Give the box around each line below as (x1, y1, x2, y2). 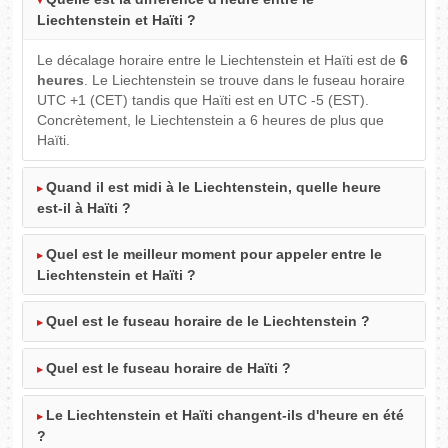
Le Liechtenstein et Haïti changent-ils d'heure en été (46, 407, 405, 424)
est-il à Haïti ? (37, 200, 132, 217)
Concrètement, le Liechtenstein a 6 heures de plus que (37, 112, 385, 129)
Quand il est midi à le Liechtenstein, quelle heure (46, 179, 382, 196)
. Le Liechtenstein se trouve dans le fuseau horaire (84, 72, 406, 89)
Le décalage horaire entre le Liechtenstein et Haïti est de (37, 52, 401, 69)
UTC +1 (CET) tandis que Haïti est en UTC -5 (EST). (37, 92, 370, 109)
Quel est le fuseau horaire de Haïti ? (46, 360, 292, 377)
